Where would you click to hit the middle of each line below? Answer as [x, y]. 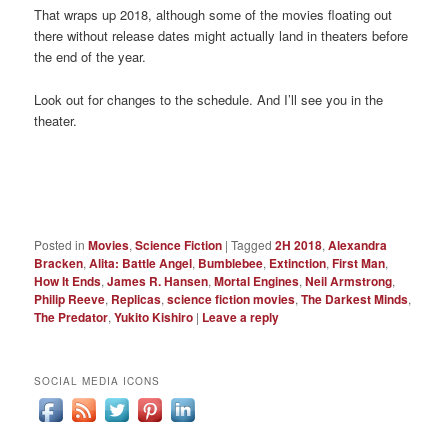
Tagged [252, 244]
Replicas [136, 298]
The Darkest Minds [355, 298]
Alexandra [358, 244]
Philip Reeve [70, 298]
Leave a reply [241, 316]
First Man [359, 262]
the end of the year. [90, 57]
